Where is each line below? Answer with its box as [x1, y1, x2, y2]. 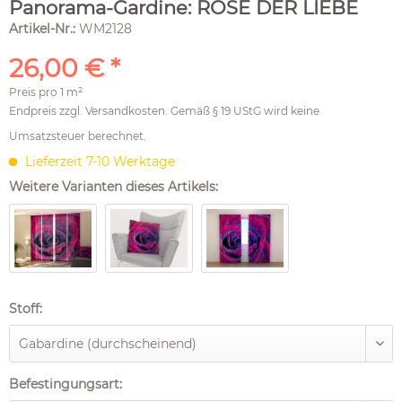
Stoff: [9, 300, 42, 317]
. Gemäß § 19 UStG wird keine [165, 104, 319, 118]
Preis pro [9, 85, 60, 99]
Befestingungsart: [9, 375, 122, 392]
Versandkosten [85, 104, 165, 118]
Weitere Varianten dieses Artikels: [9, 179, 218, 195]
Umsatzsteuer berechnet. [9, 129, 146, 143]
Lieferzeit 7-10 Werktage [22, 153, 175, 170]
